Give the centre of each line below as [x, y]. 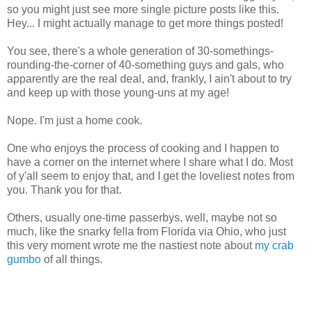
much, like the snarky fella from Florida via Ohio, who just [146, 232]
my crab [274, 246]
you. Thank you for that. [64, 190]
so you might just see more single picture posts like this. [143, 10]
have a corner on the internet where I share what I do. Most [150, 162]
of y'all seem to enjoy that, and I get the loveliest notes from [151, 176]
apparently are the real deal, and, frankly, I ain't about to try [149, 79]
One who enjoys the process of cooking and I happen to [143, 149]
